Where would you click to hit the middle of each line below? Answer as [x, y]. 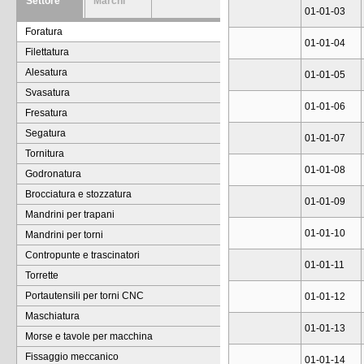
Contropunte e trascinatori [82, 255]
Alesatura [46, 72]
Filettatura [47, 52]
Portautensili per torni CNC [84, 296]
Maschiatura [52, 316]
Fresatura [46, 113]
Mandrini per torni [64, 235]
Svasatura [48, 93]
